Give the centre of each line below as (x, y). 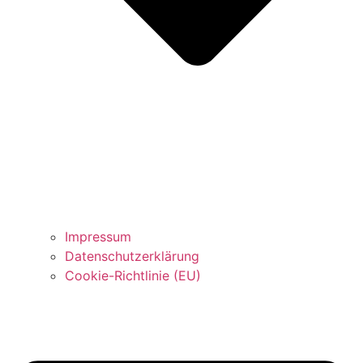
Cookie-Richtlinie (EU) (133, 275)
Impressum (98, 236)
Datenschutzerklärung (132, 256)
